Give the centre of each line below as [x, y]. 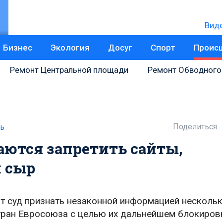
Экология [70, 48]
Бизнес [18, 48]
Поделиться [195, 127]
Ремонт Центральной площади [69, 70]
